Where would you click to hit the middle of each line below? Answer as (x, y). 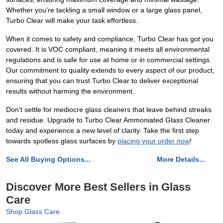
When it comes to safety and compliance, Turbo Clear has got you (110, 39)
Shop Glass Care (33, 212)
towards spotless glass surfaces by (62, 141)
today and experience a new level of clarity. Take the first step (103, 130)
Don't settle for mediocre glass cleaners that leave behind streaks (109, 110)
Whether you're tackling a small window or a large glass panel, (104, 10)
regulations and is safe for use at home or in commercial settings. (109, 60)
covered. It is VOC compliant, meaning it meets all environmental (108, 49)
